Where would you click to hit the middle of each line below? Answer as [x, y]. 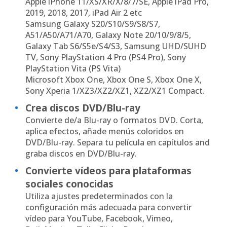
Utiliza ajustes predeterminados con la [99, 196]
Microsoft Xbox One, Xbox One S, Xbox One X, [113, 79]
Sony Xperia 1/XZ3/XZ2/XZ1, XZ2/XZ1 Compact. [115, 90]
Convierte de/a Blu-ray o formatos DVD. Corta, [114, 120]
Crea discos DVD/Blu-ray [83, 108]
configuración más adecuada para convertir [108, 207]
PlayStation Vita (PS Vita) [73, 68]
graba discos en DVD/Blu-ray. [81, 153]
